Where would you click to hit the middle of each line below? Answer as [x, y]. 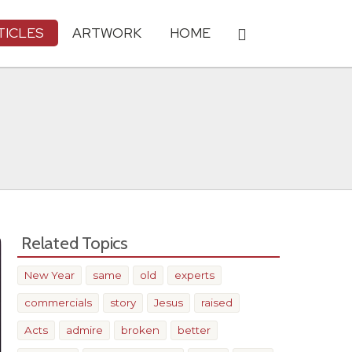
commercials [58, 302]
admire [84, 330]
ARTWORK [107, 33]
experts [194, 275]
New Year [49, 275]
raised [217, 302]
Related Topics [75, 243]
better [194, 330]
